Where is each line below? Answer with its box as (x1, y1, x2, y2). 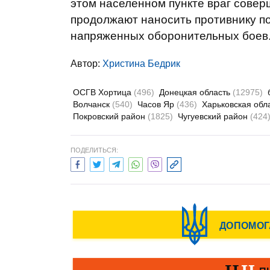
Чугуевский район (178, 111, 250, 121)
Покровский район (73, 111, 148, 121)
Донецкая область (159, 87, 233, 97)
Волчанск (73, 99, 112, 109)
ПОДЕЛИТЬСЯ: (71, 146, 118, 154)
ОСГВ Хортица (73, 87, 134, 97)
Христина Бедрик (102, 58, 180, 69)
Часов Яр (137, 99, 177, 109)
